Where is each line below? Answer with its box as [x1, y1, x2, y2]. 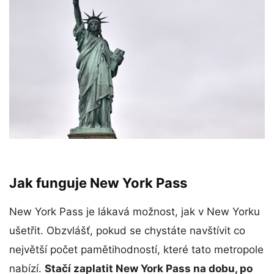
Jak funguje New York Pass [9, 174, 187, 191]
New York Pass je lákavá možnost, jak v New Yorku [9, 205, 260, 218]
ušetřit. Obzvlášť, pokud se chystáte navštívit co [9, 224, 245, 237]
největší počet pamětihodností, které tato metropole [9, 243, 264, 256]
